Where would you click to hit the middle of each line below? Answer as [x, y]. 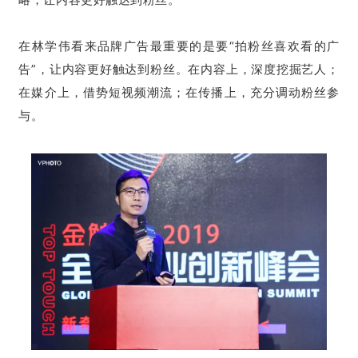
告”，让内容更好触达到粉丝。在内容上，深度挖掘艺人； [179, 69]
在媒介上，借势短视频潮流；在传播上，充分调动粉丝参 [179, 92]
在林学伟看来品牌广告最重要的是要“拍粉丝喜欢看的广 [179, 46]
